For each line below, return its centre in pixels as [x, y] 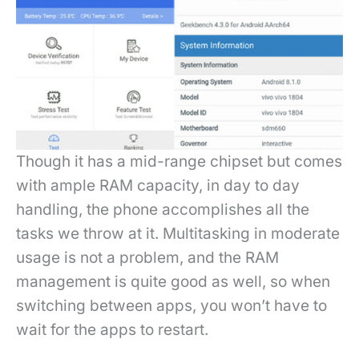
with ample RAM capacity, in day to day [158, 185]
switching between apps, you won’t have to [171, 305]
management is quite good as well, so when [173, 281]
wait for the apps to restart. [112, 329]
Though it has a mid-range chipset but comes [179, 161]
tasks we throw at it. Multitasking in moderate [178, 233]
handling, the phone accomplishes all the [163, 209]
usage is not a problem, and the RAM [147, 257]
